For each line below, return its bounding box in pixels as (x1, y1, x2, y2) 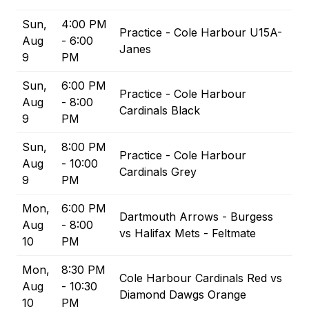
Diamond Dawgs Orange (119, 288, 246, 302)
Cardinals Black (119, 103, 200, 118)
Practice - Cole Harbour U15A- (119, 26, 282, 40)
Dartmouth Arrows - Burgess (119, 210, 273, 224)
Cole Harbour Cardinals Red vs (119, 271, 282, 286)
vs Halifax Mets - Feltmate (119, 226, 256, 241)
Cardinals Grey (119, 165, 197, 179)
